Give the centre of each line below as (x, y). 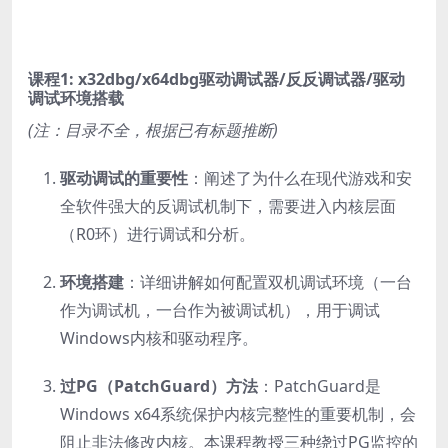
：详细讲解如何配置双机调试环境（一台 (268, 281)
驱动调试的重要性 (124, 177)
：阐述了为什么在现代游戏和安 (300, 177)
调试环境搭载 (76, 97)
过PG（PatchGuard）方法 (159, 385)
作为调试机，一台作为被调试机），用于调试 (220, 309)
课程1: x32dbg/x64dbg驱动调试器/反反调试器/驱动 (216, 78)
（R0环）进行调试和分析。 (157, 233)
